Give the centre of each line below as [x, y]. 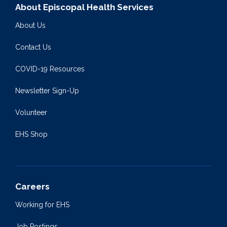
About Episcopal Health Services [84, 7]
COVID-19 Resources [50, 69]
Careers [32, 187]
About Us [30, 26]
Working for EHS [42, 205]
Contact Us [33, 47]
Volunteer [31, 113]
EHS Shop [31, 135]
